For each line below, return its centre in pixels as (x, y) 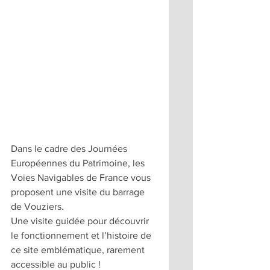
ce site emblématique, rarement (79, 250)
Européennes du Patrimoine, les (79, 163)
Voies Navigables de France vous (82, 178)
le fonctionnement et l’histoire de (82, 236)
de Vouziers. (37, 207)
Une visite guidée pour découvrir (81, 221)
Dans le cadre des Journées (70, 149)
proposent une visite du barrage (79, 192)
